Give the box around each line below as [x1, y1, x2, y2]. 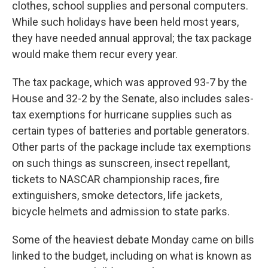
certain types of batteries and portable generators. [12, 124, 249, 138]
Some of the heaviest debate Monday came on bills [12, 233, 254, 246]
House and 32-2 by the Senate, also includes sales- [12, 92, 254, 105]
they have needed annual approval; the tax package [12, 32, 252, 45]
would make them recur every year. [12, 48, 178, 61]
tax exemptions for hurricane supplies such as [12, 108, 232, 121]
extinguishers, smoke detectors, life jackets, [12, 189, 222, 202]
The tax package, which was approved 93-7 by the [12, 76, 247, 89]
